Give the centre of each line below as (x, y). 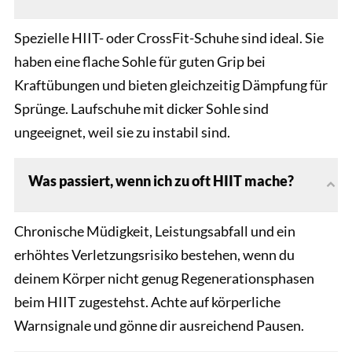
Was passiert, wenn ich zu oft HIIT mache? (161, 181)
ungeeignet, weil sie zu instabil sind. (122, 132)
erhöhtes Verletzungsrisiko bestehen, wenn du (154, 255)
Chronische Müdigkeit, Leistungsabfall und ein (155, 231)
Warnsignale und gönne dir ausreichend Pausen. (159, 326)
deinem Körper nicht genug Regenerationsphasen (164, 279)
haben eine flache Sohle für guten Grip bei (140, 62)
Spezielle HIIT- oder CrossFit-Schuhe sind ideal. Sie (169, 38)
